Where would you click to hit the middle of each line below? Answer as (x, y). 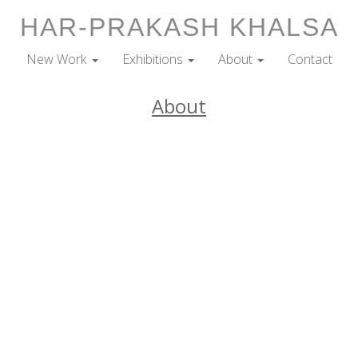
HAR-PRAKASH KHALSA (179, 27)
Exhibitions (154, 59)
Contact (310, 59)
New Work (58, 59)
